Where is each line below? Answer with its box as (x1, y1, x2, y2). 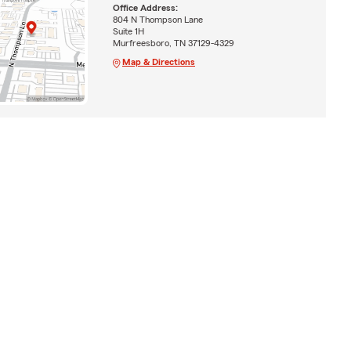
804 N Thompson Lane (112, 15, 203, 25)
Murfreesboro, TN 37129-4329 (112, 38, 234, 49)
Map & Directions (121, 57, 195, 67)
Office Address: (112, 3, 178, 13)
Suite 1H (112, 27, 144, 37)
